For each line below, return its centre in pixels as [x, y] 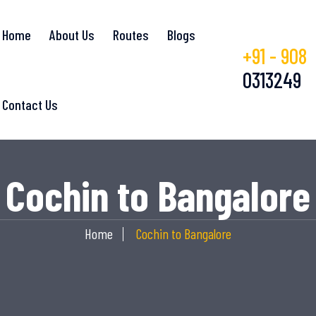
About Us [72, 35]
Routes [131, 35]
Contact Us [30, 104]
